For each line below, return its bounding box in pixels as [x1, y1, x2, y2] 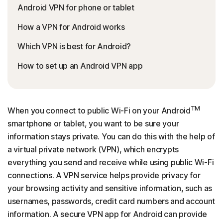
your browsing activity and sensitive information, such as [7, 183, 212, 193]
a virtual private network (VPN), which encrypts [7, 144, 179, 154]
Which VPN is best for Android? [17, 41, 131, 51]
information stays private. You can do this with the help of [7, 131, 215, 141]
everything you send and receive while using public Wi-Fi [7, 157, 214, 167]
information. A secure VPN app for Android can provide [7, 209, 208, 219]
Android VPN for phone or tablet [17, 2, 134, 12]
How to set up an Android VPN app [17, 61, 143, 71]
